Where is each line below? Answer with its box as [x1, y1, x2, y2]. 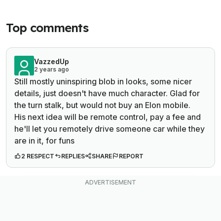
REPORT [119, 152, 144, 160]
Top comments [6, 20, 88, 36]
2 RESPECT [21, 152, 54, 160]
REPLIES [61, 152, 85, 160]
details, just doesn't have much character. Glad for [14, 88, 200, 99]
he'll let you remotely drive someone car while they [14, 124, 205, 134]
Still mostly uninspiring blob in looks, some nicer [14, 76, 192, 87]
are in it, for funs [14, 136, 74, 146]
